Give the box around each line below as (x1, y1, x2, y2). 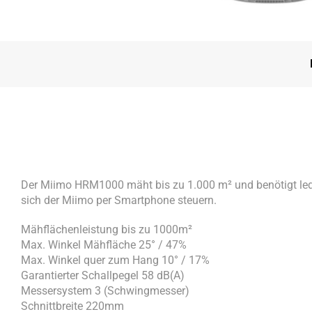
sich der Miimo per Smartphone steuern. (21, 193, 217, 207)
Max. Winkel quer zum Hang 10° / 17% (21, 253, 210, 267)
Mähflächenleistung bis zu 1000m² (21, 222, 192, 236)
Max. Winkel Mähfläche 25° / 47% (21, 237, 187, 251)
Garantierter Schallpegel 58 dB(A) (21, 268, 185, 282)
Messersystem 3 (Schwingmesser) (21, 283, 189, 297)
